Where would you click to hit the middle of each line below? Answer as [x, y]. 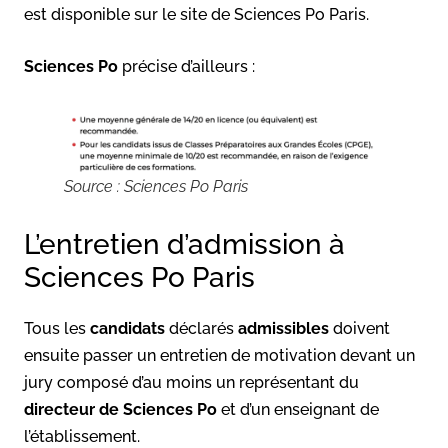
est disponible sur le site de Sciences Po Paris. [196, 14]
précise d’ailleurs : [186, 66]
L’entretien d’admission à [184, 244]
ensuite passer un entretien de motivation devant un [219, 355]
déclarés [201, 328]
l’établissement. [82, 436]
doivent [359, 328]
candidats [127, 328]
